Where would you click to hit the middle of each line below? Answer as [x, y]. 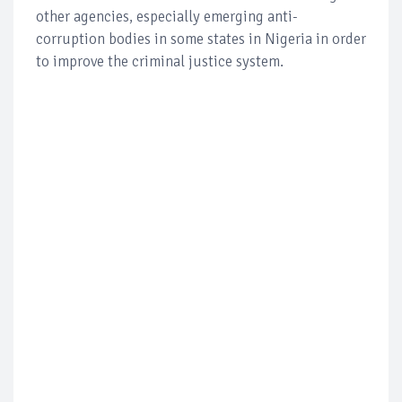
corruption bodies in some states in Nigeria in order [201, 39]
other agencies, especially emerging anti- [167, 16]
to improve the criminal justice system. [160, 61]
